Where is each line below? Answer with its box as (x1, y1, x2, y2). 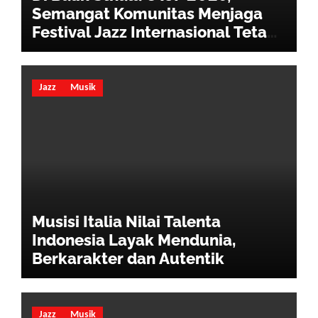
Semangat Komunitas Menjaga (31, 4, 263, 23)
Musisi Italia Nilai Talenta (31, 212, 221, 231)
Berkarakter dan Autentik (31, 249, 224, 268)
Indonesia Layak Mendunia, (31, 231, 236, 249)
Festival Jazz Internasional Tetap (31, 22, 277, 41)
